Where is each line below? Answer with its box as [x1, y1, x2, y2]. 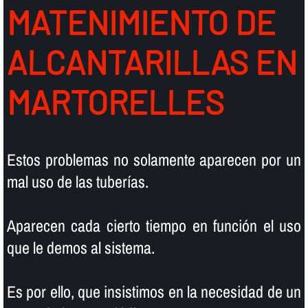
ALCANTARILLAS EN [6, 41, 297, 82]
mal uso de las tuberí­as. [6, 170, 148, 193]
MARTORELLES [6, 81, 224, 122]
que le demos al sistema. [6, 236, 155, 259]
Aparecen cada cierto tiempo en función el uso [6, 214, 302, 237]
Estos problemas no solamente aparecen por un [6, 148, 302, 171]
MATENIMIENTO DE [6, 1, 276, 42]
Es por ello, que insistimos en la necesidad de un [6, 280, 302, 303]
